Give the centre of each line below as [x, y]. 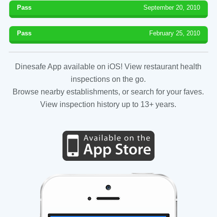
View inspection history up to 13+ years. [108, 104]
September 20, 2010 [172, 7]
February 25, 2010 [175, 33]
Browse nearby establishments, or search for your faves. [108, 92]
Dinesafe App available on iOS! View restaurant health [108, 66]
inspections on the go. [108, 79]
